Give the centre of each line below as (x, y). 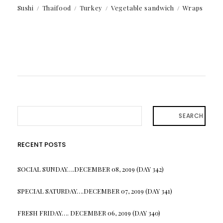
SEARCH (191, 116)
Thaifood (56, 8)
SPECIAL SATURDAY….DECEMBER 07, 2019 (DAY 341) (95, 191)
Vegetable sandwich (142, 8)
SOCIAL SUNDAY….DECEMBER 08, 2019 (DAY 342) (90, 169)
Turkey (91, 8)
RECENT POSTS (41, 145)
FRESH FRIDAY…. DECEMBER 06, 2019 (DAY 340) (89, 213)
